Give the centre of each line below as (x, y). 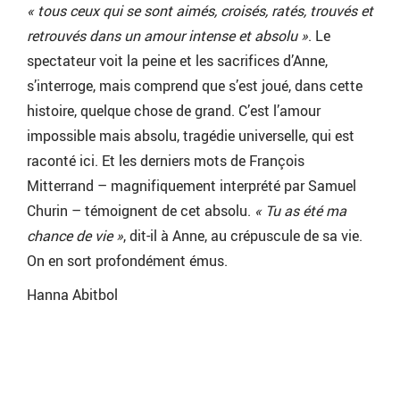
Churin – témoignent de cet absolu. (141, 211)
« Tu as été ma (300, 211)
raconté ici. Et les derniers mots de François (166, 161)
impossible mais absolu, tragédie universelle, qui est (191, 136)
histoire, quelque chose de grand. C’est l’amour (174, 111)
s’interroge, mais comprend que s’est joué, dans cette (195, 86)
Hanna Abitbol (72, 295)
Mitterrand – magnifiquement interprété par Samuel (192, 186)
